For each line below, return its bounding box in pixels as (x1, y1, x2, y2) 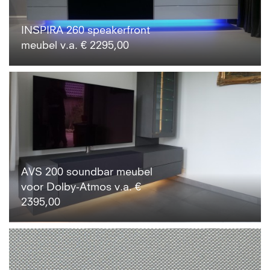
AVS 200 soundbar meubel (21, 167, 152, 178)
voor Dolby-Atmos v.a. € (21, 182, 141, 193)
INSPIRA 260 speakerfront (21, 25, 150, 36)
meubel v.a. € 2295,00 (21, 40, 129, 51)
